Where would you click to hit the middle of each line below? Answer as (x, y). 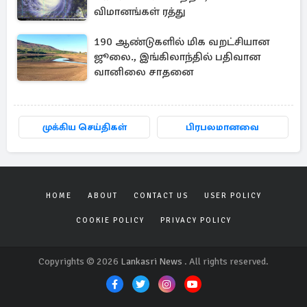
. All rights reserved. (225, 261)
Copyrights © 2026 (79, 261)
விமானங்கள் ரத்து (140, 12)
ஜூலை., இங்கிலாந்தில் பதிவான (177, 57)
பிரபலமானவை (223, 127)
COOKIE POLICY (110, 220)
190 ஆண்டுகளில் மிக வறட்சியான (182, 42)
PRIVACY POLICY (196, 220)
